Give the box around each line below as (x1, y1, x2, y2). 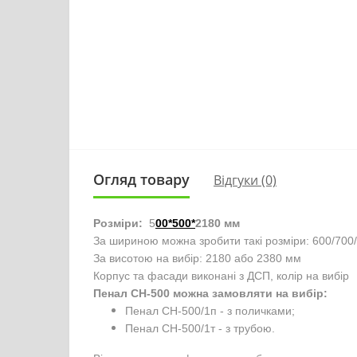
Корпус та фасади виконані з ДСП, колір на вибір (93, 269, 349, 282)
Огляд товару (93, 170, 190, 189)
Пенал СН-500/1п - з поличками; (125, 304, 295, 317)
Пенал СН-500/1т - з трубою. (125, 322, 278, 335)
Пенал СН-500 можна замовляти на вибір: (93, 287, 328, 300)
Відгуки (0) (214, 171, 277, 189)
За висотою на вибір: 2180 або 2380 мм (93, 252, 301, 265)
